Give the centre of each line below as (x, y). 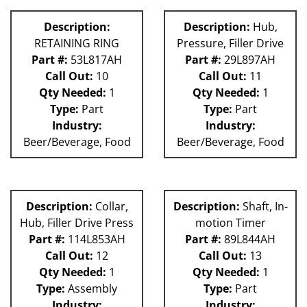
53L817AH (95, 60)
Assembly (91, 289)
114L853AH (95, 240)
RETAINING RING (77, 44)
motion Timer (230, 223)
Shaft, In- (263, 207)
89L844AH (248, 240)
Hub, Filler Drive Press (77, 223)
